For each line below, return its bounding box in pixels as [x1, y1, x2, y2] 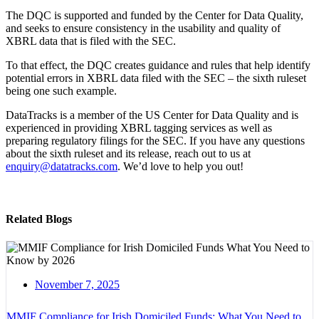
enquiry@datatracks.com [6, 160, 117, 173]
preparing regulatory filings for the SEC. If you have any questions [6, 135, 305, 147]
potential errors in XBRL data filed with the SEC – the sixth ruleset [6, 72, 306, 85]
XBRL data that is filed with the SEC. [6, 35, 176, 48]
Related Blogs [6, 212, 72, 225]
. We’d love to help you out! [117, 160, 244, 173]
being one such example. [6, 85, 117, 98]
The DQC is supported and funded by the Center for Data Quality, [6, 9, 303, 22]
